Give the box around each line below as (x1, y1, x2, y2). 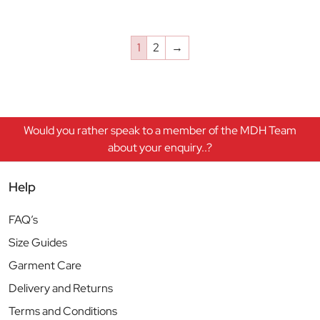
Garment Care (9, 258, 81, 274)
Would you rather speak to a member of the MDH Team (24, 123, 296, 139)
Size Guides (9, 235, 67, 251)
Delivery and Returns (9, 281, 113, 296)
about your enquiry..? (108, 140, 212, 156)
